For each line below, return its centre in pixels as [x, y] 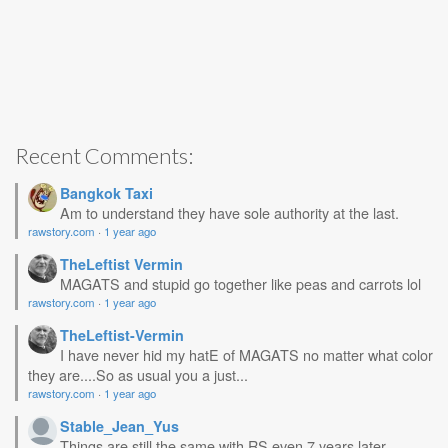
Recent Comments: [104, 155]
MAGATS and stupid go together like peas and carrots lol [240, 283]
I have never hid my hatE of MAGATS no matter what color [246, 354]
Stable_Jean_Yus [119, 426]
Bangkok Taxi [106, 193]
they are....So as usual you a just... [138, 374]
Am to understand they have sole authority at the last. [229, 212]
